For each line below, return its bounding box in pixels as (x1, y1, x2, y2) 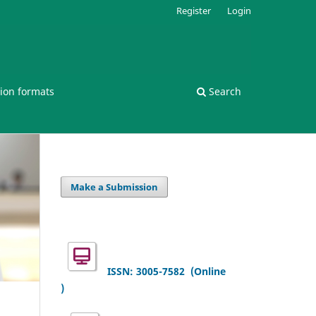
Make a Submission (71, 181, 159, 194)
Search (206, 84, 241, 98)
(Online (190, 265, 226, 279)
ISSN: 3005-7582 (104, 265, 185, 279)
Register (176, 4, 212, 17)
